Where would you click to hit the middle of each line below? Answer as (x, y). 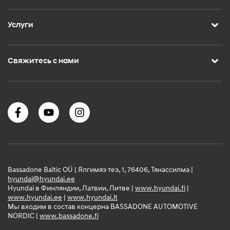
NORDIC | (24, 215)
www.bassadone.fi (69, 215)
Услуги (21, 25)
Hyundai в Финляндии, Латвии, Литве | (71, 187)
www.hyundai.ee (35, 197)
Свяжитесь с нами (43, 61)
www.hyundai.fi (160, 187)
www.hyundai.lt (92, 197)
